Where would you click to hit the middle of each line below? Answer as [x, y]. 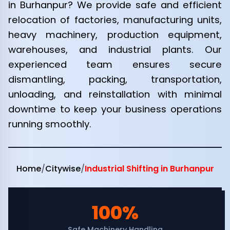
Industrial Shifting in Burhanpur [149, 169]
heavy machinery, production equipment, [115, 35]
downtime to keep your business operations [115, 109]
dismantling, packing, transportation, [115, 79]
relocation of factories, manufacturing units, [115, 20]
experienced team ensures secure [115, 64]
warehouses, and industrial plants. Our [115, 50]
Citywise [63, 169]
